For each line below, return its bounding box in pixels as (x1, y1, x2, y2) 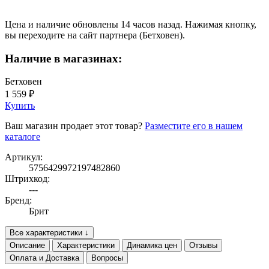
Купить (5, 100, 35, 111)
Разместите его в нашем (145, 121, 243, 131)
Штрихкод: (5, 174, 50, 184)
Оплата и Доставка (10, 253, 79, 263)
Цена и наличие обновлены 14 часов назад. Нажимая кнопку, (5, 19, 256, 29)
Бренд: (5, 195, 32, 206)
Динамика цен (127, 241, 177, 250)
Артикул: (5, 152, 43, 163)
